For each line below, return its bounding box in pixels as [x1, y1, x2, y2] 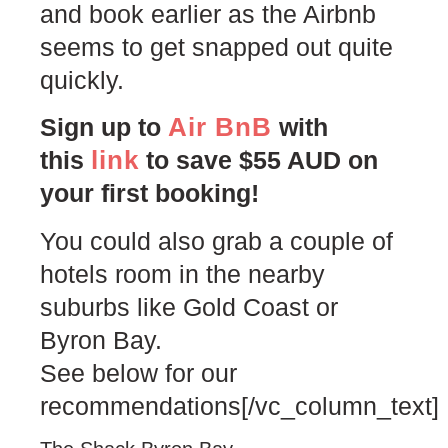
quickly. [40, 65, 124, 94]
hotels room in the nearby [40, 259, 325, 288]
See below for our [40, 358, 237, 387]
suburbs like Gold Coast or [40, 292, 338, 321]
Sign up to [40, 113, 168, 142]
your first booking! [40, 179, 259, 208]
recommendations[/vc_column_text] [40, 391, 439, 420]
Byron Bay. [40, 325, 162, 354]
